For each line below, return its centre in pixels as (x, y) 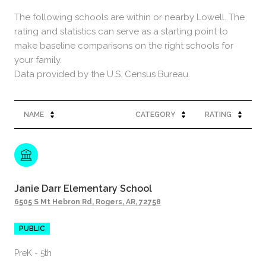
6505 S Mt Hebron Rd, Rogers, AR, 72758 (88, 202)
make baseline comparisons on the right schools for (124, 45)
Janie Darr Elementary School (83, 188)
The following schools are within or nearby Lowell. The (129, 17)
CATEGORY (155, 114)
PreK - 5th (33, 253)
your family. (38, 60)
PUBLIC (32, 228)
